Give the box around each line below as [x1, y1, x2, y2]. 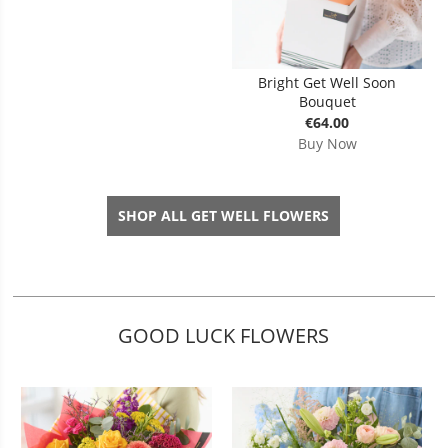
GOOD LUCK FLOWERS [118, 321, 330, 349]
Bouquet [298, 91, 356, 111]
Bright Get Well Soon [258, 72, 397, 92]
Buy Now [297, 133, 357, 153]
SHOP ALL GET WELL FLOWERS [118, 206, 330, 225]
